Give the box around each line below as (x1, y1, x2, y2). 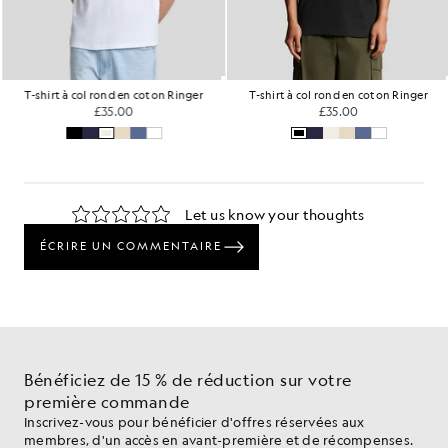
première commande (24, 391, 190, 412)
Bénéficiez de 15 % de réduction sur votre (24, 369, 352, 390)
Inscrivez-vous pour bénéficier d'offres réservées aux (24, 413, 365, 430)
